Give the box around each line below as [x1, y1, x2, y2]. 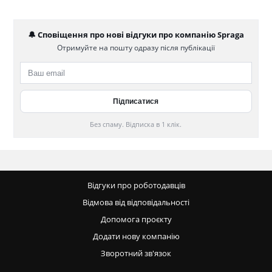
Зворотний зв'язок [101, 248, 171, 259]
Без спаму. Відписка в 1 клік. [90, 120, 182, 129]
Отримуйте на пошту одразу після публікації [56, 42, 215, 53]
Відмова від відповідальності [83, 197, 189, 208]
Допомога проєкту [100, 214, 172, 225]
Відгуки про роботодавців [87, 180, 185, 191]
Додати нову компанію [92, 231, 180, 242]
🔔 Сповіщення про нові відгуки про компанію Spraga [27, 29, 244, 41]
